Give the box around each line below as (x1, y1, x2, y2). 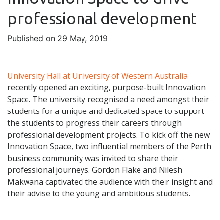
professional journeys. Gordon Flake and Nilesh (7, 165, 182, 176)
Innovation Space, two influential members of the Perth (7, 141, 211, 152)
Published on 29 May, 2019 (7, 33, 108, 44)
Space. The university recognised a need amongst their (7, 94, 209, 105)
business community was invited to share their (7, 153, 178, 164)
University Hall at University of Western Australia (7, 70, 188, 82)
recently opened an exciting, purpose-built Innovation (7, 82, 206, 93)
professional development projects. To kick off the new (7, 129, 210, 140)
